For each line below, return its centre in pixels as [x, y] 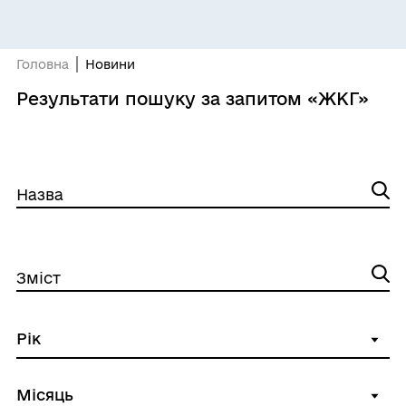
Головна [42, 64]
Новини [110, 64]
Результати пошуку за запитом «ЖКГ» [192, 99]
